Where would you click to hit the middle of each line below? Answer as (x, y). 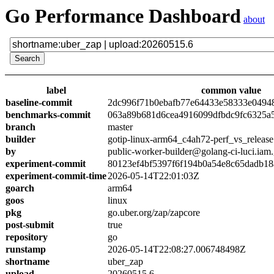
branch (20, 127)
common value (231, 90)
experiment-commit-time (56, 176)
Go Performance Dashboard (123, 16)
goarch (20, 188)
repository (27, 237)
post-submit (30, 225)
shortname (28, 261)
